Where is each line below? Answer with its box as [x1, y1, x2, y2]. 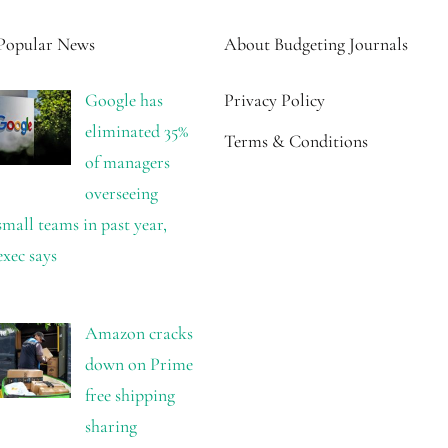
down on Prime [84, 352, 193, 375]
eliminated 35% [84, 119, 188, 142]
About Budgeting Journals [224, 32, 408, 55]
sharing [84, 414, 137, 437]
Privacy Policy [224, 88, 325, 111]
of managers [84, 150, 170, 173]
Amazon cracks [84, 321, 193, 344]
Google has [84, 88, 163, 111]
